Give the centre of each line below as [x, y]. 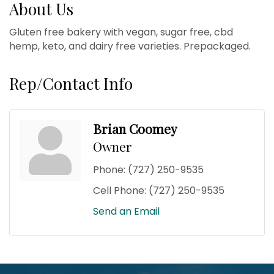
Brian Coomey [135, 128]
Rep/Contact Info [71, 83]
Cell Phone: [120, 190]
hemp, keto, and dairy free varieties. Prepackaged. [130, 46]
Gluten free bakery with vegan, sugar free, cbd [121, 32]
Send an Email [126, 211]
